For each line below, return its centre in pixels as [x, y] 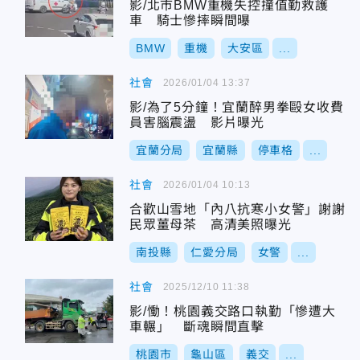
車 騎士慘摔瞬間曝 [190, 20]
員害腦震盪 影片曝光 [197, 123]
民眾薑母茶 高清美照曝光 [211, 225]
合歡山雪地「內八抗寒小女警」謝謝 [237, 209]
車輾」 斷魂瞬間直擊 [197, 327]
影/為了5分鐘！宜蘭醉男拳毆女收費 [237, 107]
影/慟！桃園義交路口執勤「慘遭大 [233, 311]
